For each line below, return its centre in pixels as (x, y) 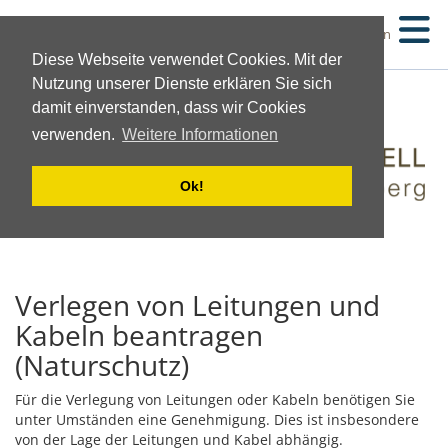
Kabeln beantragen (139, 334)
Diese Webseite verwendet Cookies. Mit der (187, 59)
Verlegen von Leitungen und (197, 304)
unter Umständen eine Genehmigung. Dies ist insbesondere (217, 419)
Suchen (368, 34)
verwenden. (75, 135)
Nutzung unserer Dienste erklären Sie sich (182, 83)
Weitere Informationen (200, 135)
